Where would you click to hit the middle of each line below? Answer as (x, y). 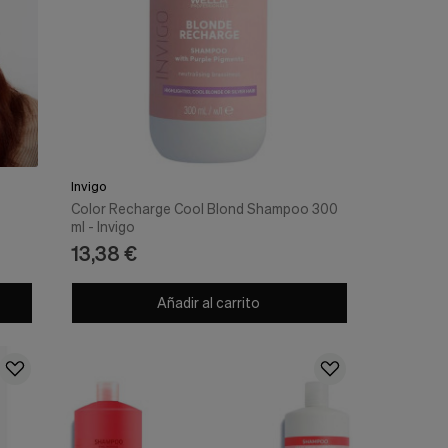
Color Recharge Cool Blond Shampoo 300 (204, 209)
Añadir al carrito (206, 303)
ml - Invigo (102, 227)
